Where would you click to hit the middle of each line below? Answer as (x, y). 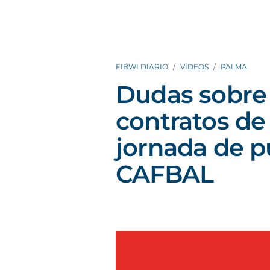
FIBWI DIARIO (142, 67)
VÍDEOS (194, 67)
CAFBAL (165, 174)
